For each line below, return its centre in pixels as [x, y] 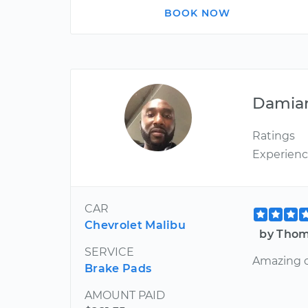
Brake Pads [118, 268]
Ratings [274, 136]
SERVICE [109, 252]
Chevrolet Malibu [135, 225]
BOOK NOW [197, 13]
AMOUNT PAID [125, 295]
